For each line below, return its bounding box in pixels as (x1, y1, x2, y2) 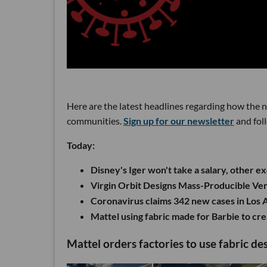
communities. (67, 115, 123, 126)
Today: (67, 139, 95, 151)
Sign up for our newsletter (123, 115, 234, 126)
